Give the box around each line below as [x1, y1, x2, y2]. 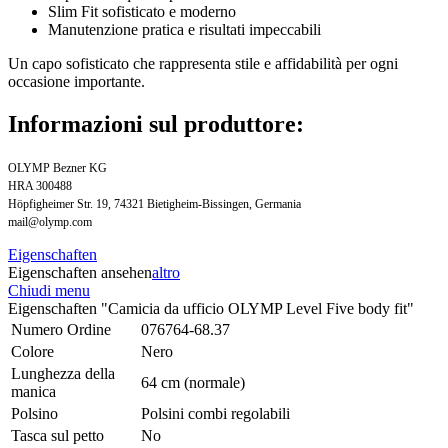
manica [11, 382, 56, 400]
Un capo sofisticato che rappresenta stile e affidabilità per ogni [8, 54, 398, 72]
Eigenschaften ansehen [8, 263, 152, 281]
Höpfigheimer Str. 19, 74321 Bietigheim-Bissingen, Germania [8, 196, 301, 211]
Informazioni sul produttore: [8, 110, 304, 137]
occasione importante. [8, 72, 145, 90]
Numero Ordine [11, 320, 111, 338]
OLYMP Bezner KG [8, 160, 107, 175]
